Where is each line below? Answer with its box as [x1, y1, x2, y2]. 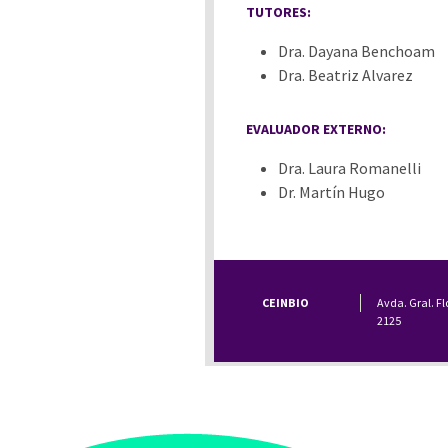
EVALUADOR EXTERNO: [246, 119, 386, 138]
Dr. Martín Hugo [278, 181, 385, 202]
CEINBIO [262, 295, 309, 310]
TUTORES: [246, 2, 311, 21]
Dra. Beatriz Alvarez [278, 64, 413, 85]
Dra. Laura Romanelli [278, 157, 421, 178]
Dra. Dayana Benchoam [278, 40, 435, 61]
